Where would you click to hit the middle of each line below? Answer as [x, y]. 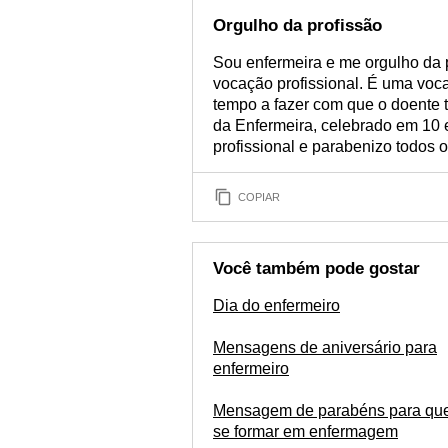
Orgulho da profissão [297, 25]
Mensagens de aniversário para [325, 347]
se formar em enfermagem [305, 431]
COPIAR [259, 196]
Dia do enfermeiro [276, 305]
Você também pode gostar [316, 268]
